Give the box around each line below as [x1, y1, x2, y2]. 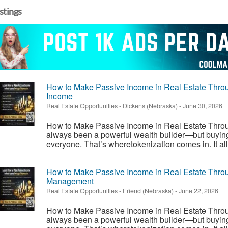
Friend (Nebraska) [123, 186, 174, 195]
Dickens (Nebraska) [123, 101, 178, 110]
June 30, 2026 [181, 101, 222, 110]
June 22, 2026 [177, 186, 218, 195]
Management [46, 175, 94, 187]
